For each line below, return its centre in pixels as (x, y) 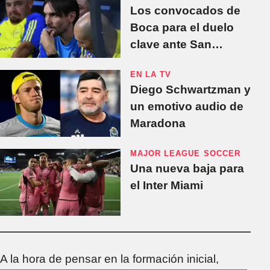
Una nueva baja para (187, 168)
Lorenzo (153, 61)
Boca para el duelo (182, 27)
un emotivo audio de (187, 106)
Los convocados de (185, 10)
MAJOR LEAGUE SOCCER (185, 153)
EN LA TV (151, 74)
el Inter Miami (167, 185)
